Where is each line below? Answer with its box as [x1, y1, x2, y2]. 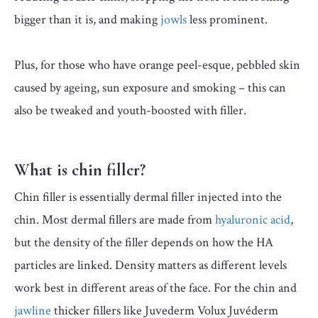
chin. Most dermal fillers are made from [14, 211, 215, 228]
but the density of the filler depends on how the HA [14, 234, 273, 251]
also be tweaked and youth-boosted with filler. [14, 102, 246, 119]
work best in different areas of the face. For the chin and [14, 279, 297, 296]
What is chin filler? [14, 159, 146, 180]
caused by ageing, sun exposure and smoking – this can [14, 79, 286, 96]
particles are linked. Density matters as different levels [14, 256, 287, 273]
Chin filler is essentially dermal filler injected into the [14, 188, 282, 205]
